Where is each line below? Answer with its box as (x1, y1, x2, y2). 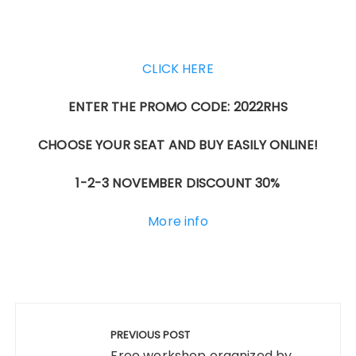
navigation (14, 321, 110, 354)
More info (148, 212, 208, 230)
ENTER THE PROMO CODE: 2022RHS (68, 98, 288, 116)
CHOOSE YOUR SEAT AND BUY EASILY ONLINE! (38, 136, 318, 154)
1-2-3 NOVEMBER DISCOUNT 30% (75, 174, 281, 192)
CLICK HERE (142, 60, 214, 78)
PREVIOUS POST (110, 327, 191, 342)
